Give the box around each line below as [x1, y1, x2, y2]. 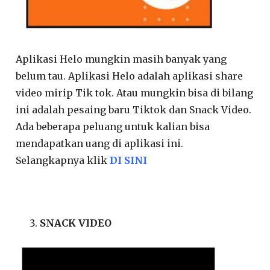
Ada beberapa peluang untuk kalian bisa [16, 120, 210, 133]
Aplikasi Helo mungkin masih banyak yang [16, 52, 227, 65]
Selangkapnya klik [16, 154, 110, 166]
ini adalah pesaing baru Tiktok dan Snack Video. [16, 103, 252, 116]
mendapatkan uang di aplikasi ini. [16, 137, 184, 149]
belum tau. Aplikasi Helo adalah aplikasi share [16, 69, 243, 82]
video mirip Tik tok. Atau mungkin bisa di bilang [16, 86, 254, 99]
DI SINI [110, 154, 148, 166]
